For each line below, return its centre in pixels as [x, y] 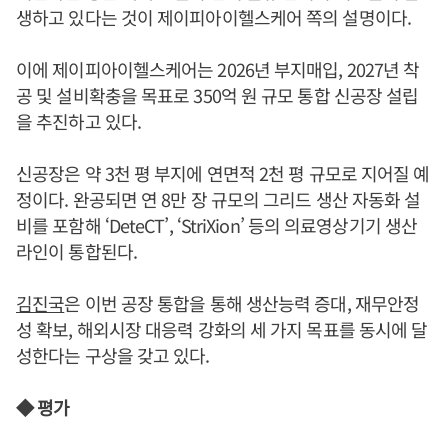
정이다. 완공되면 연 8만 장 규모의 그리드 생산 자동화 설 [218, 198]
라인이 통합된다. [76, 250]
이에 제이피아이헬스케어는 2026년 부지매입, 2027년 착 [218, 68]
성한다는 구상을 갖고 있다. [113, 354]
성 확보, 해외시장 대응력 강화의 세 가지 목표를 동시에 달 [222, 328]
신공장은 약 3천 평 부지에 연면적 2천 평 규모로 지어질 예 [223, 172]
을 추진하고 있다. [78, 120]
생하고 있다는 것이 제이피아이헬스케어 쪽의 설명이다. [213, 16]
